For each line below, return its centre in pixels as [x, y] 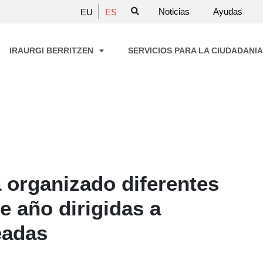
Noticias [174, 11]
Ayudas [228, 11]
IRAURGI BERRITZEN [53, 51]
